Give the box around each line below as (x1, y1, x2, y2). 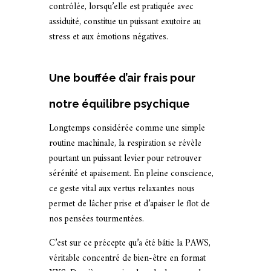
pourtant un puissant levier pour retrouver (48, 151, 201, 167)
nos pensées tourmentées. (48, 211, 144, 227)
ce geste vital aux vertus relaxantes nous (48, 181, 195, 197)
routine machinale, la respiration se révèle (48, 135, 201, 152)
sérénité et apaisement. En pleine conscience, (48, 166, 214, 182)
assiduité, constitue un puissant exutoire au (48, 14, 201, 30)
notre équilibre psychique (48, 97, 190, 110)
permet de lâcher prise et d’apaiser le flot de (48, 196, 210, 212)
